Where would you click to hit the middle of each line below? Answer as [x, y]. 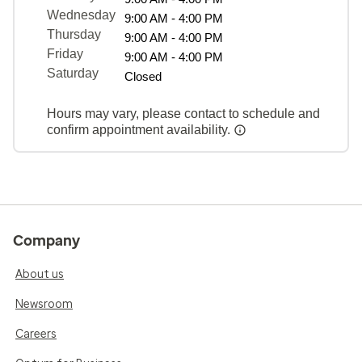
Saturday [73, 73]
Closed [143, 76]
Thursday [74, 34]
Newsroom [44, 304]
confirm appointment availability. [140, 129]
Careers [36, 334]
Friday [65, 53]
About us [40, 274]
